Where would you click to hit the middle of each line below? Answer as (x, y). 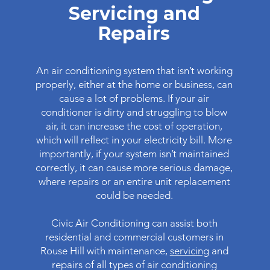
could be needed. (134, 195)
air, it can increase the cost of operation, (134, 126)
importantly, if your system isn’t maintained (134, 154)
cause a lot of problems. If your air (134, 98)
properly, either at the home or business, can (134, 84)
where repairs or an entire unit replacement (134, 181)
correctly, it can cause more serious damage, (134, 168)
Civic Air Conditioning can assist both (134, 223)
